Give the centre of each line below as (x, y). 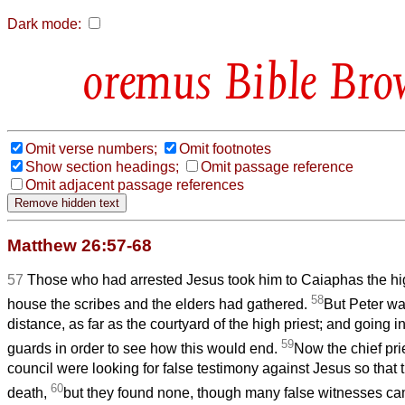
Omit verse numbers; (91, 148)
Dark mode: (44, 24)
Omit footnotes (225, 148)
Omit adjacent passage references (135, 184)
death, (29, 393)
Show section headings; (102, 166)
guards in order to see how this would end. (144, 349)
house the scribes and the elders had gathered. (159, 305)
